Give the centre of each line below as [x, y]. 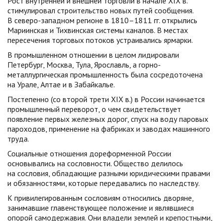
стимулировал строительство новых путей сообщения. [100, 10]
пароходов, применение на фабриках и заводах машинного [109, 129]
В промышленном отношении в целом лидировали [93, 55]
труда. [18, 139]
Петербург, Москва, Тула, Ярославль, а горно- [84, 65]
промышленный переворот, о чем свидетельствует [94, 109]
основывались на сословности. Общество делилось [95, 163]
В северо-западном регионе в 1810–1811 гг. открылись [102, 20]
